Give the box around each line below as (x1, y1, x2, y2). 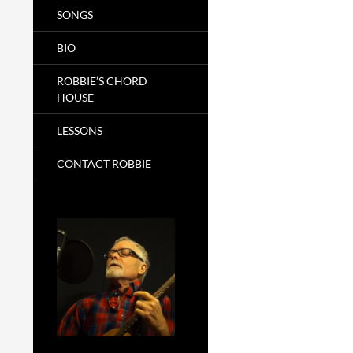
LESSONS (57, 124, 102, 137)
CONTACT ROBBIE (57, 157, 151, 170)
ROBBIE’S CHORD (57, 74, 147, 87)
